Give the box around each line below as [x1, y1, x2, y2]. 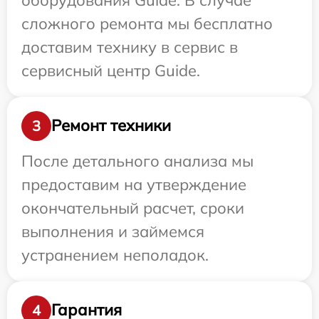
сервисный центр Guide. [21, 60, 200, 80]
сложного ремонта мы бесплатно [21, 13, 273, 33]
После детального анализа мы [21, 150, 253, 171]
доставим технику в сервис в [21, 36, 238, 57]
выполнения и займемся [21, 221, 204, 241]
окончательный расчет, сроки [21, 197, 244, 218]
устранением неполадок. [21, 244, 209, 265]
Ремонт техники [51, 115, 171, 136]
